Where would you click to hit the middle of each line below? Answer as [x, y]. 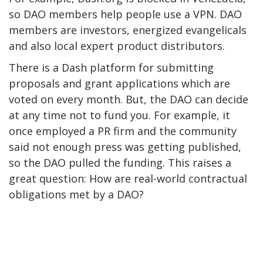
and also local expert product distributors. [117, 46]
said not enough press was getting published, [125, 147]
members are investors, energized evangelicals [128, 30]
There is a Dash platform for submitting [111, 68]
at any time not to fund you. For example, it [119, 115]
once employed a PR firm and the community [123, 131]
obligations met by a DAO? [76, 195]
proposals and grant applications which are [119, 84]
